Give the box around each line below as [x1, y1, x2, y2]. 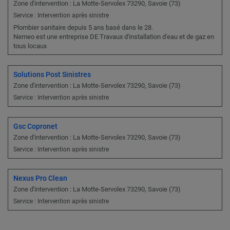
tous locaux [13, 42, 47, 50]
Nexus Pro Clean [13, 174, 67, 183]
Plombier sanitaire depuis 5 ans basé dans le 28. [13, 24, 153, 32]
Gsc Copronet [13, 122, 57, 131]
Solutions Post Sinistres [13, 70, 91, 79]
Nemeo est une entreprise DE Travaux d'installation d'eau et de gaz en [13, 33, 214, 41]
